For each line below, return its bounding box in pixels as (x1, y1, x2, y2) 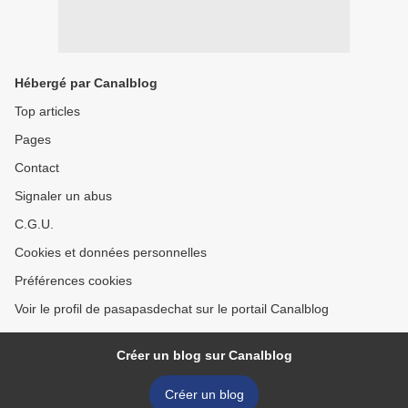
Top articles (15, 104, 80, 118)
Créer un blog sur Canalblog (116, 348, 292, 362)
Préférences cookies (15, 273, 132, 288)
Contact (15, 160, 59, 175)
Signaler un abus (15, 189, 112, 203)
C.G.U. (15, 217, 54, 231)
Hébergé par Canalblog (15, 76, 158, 90)
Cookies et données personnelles (15, 245, 207, 260)
